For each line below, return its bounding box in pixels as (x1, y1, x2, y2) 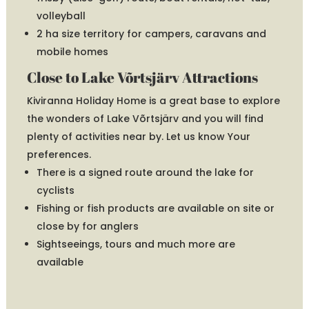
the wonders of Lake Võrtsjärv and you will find (26, 111, 263, 126)
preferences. (26, 147, 91, 161)
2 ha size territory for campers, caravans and (36, 26, 266, 41)
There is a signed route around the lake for (36, 165, 254, 179)
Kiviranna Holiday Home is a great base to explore (26, 93, 280, 108)
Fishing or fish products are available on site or (36, 201, 275, 215)
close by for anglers (36, 219, 139, 233)
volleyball (36, 8, 86, 23)
